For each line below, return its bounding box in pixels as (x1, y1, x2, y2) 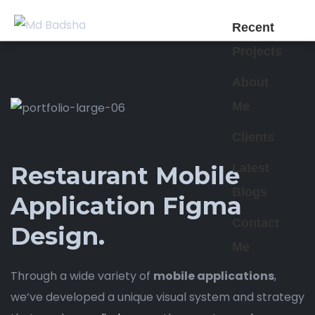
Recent (231, 20, 274, 34)
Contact (231, 216, 279, 230)
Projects (231, 44, 282, 58)
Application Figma (11, 191, 242, 221)
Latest (231, 161, 269, 175)
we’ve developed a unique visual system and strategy (11, 289, 304, 306)
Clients (231, 130, 274, 144)
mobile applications (153, 268, 274, 285)
